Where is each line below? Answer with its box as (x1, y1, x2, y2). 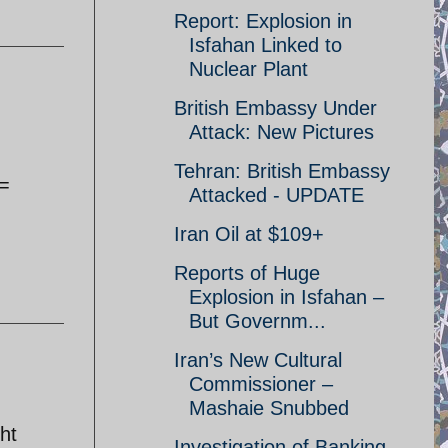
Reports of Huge (174, 262, 320, 284)
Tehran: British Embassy (174, 160, 390, 182)
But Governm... (189, 310, 326, 332)
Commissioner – (189, 373, 333, 395)
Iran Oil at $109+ (174, 223, 324, 245)
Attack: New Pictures (189, 121, 374, 143)
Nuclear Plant (189, 58, 308, 80)
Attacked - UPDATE (189, 184, 364, 206)
